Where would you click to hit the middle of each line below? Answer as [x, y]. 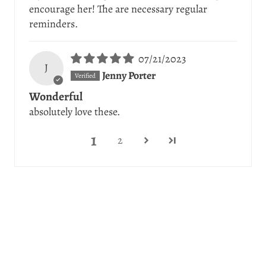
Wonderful [56, 96]
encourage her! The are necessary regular [118, 9]
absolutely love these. [75, 111]
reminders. [53, 24]
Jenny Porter [129, 76]
